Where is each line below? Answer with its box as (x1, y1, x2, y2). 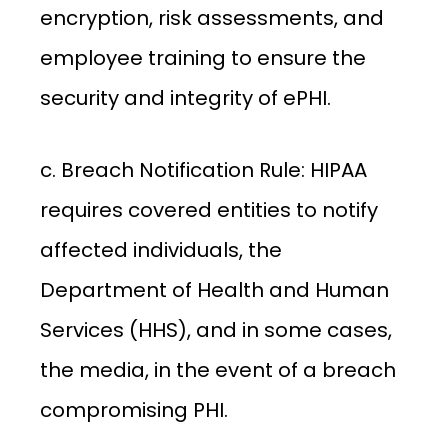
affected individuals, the (40, 236, 282, 264)
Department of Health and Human (40, 276, 389, 304)
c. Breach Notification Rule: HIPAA (40, 156, 367, 184)
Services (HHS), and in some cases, (40, 316, 392, 344)
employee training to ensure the (40, 44, 366, 72)
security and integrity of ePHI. (40, 84, 331, 112)
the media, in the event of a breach (40, 356, 396, 384)
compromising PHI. (40, 396, 228, 424)
